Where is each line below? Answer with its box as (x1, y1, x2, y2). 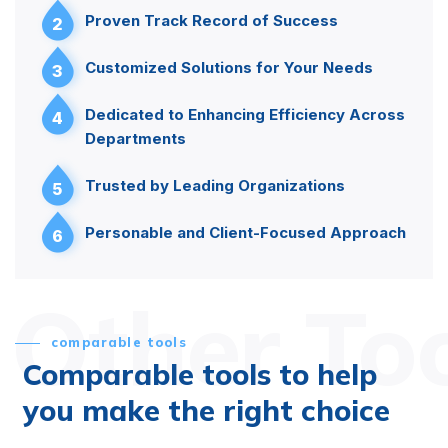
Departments (85, 128, 186, 148)
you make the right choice (22, 391, 390, 428)
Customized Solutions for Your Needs (85, 57, 373, 77)
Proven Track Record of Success (85, 10, 338, 30)
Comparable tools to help (22, 355, 377, 392)
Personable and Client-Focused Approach (85, 222, 406, 242)
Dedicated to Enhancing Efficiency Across (85, 104, 405, 124)
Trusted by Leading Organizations (85, 175, 345, 195)
